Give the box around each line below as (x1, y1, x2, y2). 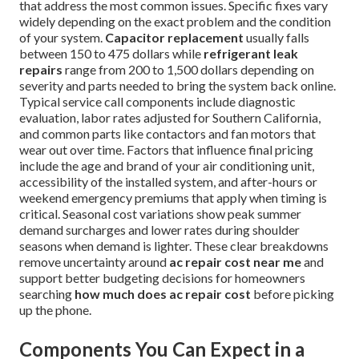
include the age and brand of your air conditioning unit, (19, 157, 314, 173)
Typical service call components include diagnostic (19, 93, 296, 109)
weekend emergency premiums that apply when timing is (19, 189, 327, 205)
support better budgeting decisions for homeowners (19, 269, 305, 285)
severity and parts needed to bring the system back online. (19, 77, 336, 93)
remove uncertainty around (19, 253, 169, 269)
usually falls (244, 29, 309, 45)
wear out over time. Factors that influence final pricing (19, 141, 313, 157)
